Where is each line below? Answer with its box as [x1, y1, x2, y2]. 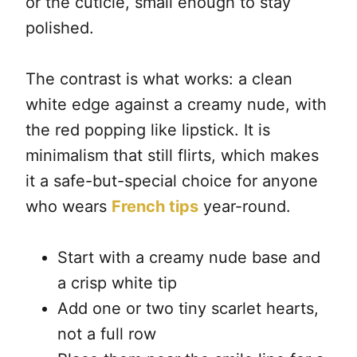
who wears [25, 197, 112, 217]
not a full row [57, 324, 156, 344]
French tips [112, 197, 198, 217]
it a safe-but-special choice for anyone [25, 171, 318, 191]
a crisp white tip [57, 273, 177, 293]
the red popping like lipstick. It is [25, 120, 270, 140]
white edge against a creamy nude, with [25, 95, 327, 115]
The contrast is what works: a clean [25, 69, 292, 89]
